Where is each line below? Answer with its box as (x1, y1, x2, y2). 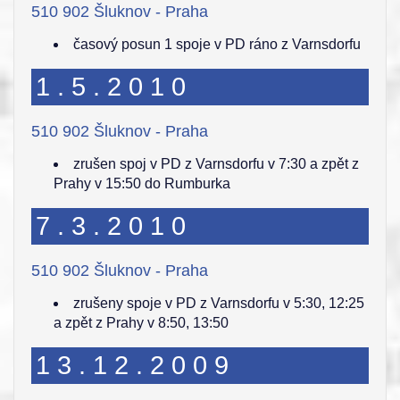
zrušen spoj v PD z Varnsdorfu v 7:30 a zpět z (73, 156, 359, 171)
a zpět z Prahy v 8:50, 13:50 (54, 315, 229, 330)
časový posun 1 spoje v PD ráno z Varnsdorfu (73, 37, 361, 52)
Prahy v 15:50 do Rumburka (54, 176, 230, 191)
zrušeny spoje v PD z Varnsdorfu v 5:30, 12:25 (73, 296, 364, 311)
